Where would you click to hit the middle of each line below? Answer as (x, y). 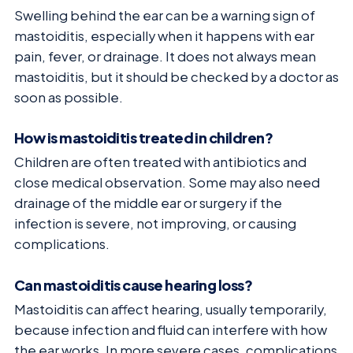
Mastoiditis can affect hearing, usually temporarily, (171, 309)
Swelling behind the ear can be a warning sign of (165, 15)
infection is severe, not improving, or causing (155, 224)
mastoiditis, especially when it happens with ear (164, 35)
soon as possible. (69, 97)
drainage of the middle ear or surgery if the (148, 203)
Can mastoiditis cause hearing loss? (134, 284)
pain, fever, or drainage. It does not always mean (165, 56)
